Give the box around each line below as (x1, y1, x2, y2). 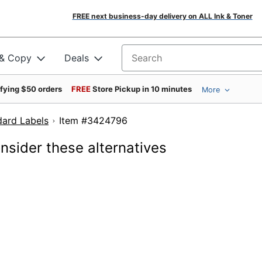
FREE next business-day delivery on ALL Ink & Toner (72, 12, 253, 20)
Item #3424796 (59, 115, 177, 126)
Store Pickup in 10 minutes (92, 84, 192, 94)
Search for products (122, 56, 211, 68)
